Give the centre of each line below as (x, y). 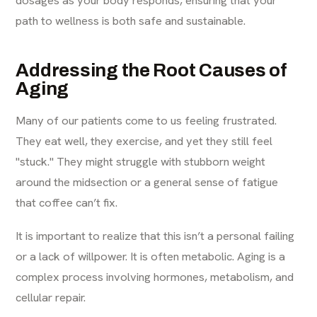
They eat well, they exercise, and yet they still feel (144, 140)
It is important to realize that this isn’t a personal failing (155, 235)
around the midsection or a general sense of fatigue (147, 181)
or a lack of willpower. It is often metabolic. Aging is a (151, 256)
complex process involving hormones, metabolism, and (155, 276)
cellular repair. (51, 297)
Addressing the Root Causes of (151, 70)
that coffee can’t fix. (67, 202)
